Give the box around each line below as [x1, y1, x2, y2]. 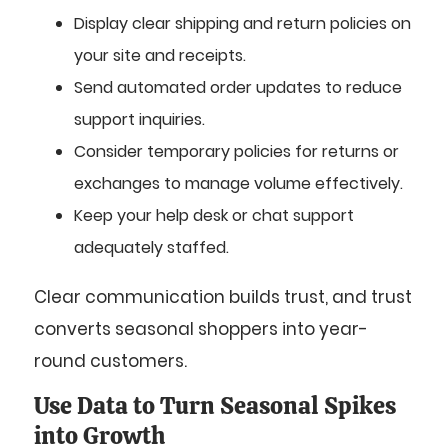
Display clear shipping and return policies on [74, 11, 411, 35]
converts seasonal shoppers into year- [34, 316, 368, 341]
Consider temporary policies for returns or [74, 139, 399, 163]
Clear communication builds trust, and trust [34, 284, 412, 309]
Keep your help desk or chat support [74, 203, 354, 227]
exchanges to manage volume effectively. [74, 171, 403, 195]
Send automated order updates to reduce [74, 75, 402, 99]
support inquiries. [74, 107, 205, 131]
